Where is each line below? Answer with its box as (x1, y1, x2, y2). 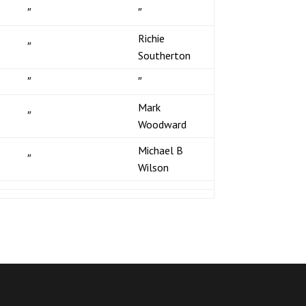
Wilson (137, 160, 169, 174)
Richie (137, 31, 165, 45)
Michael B (137, 143, 183, 157)
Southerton (137, 48, 191, 62)
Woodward (137, 117, 186, 131)
